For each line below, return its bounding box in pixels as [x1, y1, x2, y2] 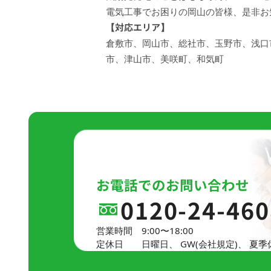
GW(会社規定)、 [180, 238, 247, 250]
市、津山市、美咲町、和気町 [106, 52, 224, 65]
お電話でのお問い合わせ [96, 175, 249, 195]
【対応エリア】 [106, 20, 169, 33]
